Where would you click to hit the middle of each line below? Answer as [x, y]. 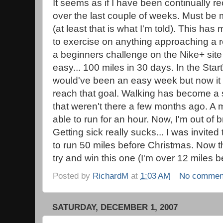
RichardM [111, 175]
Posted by [73, 175]
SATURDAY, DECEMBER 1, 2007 [115, 207]
